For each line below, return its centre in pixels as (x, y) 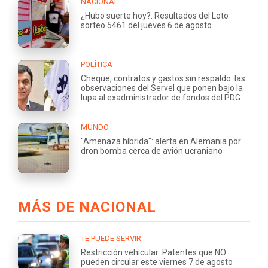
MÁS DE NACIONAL (87, 207)
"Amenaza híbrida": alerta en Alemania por (161, 141)
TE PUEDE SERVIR (111, 238)
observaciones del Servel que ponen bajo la (162, 88)
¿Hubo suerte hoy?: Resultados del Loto (155, 15)
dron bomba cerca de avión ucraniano (152, 150)
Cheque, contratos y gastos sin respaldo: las (163, 78)
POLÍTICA (97, 64)
